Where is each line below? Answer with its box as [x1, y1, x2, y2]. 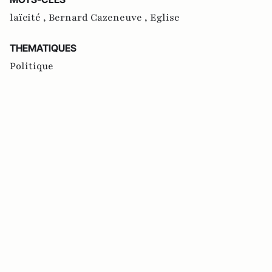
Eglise [150, 10, 180, 24]
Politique [10, 59, 53, 73]
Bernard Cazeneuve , [49, 10, 150, 24]
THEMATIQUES [10, 41, 76, 54]
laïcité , [10, 10, 49, 24]
